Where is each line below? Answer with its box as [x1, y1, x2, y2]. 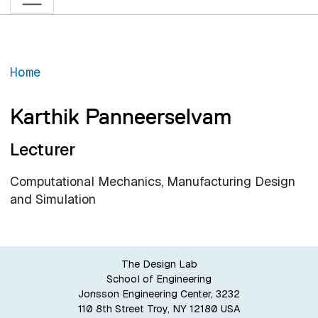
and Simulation [9, 191, 96, 208]
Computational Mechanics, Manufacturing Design [9, 173, 295, 190]
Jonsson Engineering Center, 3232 [78, 287, 240, 300]
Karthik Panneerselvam [9, 102, 231, 130]
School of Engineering [106, 272, 212, 285]
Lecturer [9, 138, 75, 161]
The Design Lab [121, 257, 197, 270]
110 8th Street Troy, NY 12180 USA [77, 302, 241, 315]
